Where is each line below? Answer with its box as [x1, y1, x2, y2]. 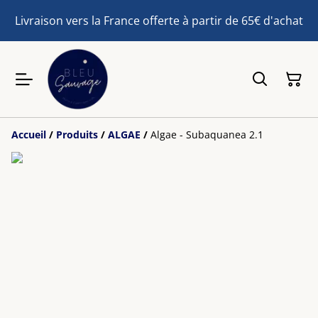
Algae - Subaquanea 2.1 [150, 128, 263, 141]
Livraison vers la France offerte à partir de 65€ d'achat [15, 12, 303, 28]
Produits [56, 128, 98, 141]
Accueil [11, 128, 46, 141]
